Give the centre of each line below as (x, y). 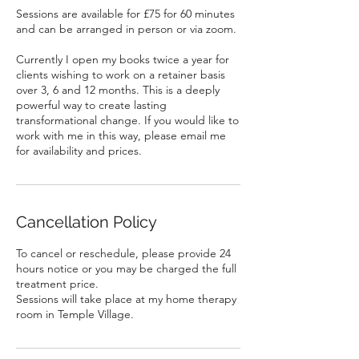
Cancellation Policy (87, 222)
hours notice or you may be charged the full (126, 268)
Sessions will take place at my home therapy (126, 299)
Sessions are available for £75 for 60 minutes (125, 14)
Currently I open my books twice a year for (123, 59)
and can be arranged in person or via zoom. (126, 29)
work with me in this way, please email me (121, 135)
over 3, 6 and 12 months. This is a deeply (118, 90)
